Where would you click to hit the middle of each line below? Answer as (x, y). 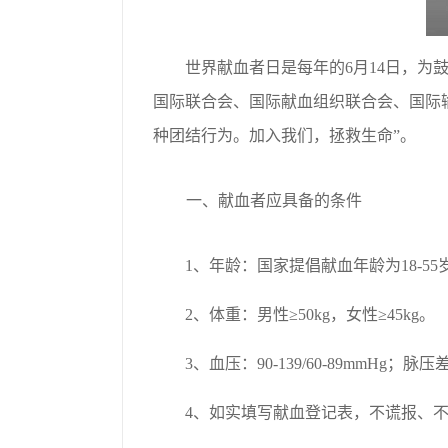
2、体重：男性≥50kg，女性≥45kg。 (310, 314)
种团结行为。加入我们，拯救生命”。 (284, 135)
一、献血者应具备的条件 (274, 200)
